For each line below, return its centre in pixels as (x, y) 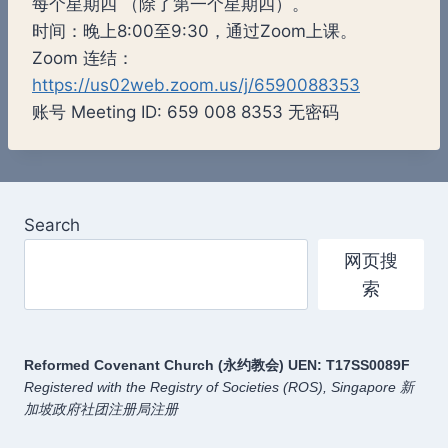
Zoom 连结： (83, 57)
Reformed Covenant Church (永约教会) (154, 364)
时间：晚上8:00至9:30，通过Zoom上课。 (194, 30)
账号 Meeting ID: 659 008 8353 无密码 (185, 111)
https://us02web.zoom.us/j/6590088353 (196, 84)
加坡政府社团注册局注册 (101, 408)
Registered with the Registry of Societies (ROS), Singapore (210, 386)
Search (52, 225)
